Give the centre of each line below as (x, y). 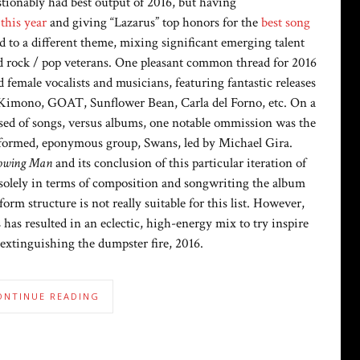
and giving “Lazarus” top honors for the (154, 23)
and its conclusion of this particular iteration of (179, 164)
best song (286, 23)
